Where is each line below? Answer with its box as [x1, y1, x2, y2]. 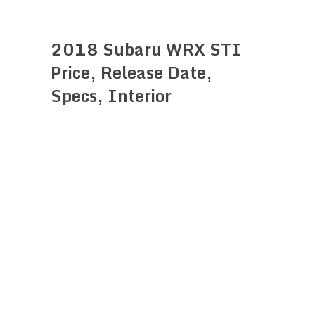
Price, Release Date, [51, 58, 212, 86]
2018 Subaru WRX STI [51, 34, 241, 63]
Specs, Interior [51, 81, 172, 109]
